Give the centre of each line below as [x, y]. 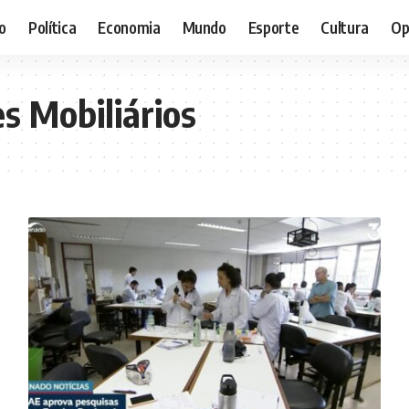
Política [52, 27]
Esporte [273, 27]
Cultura [345, 27]
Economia [129, 27]
